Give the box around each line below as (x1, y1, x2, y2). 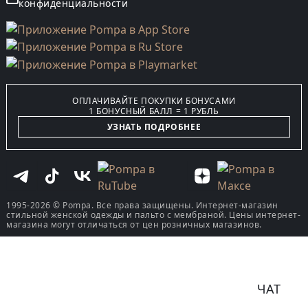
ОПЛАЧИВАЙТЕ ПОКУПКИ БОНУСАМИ (72, 95, 236, 107)
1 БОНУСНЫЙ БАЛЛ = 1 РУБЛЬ (89, 105, 219, 118)
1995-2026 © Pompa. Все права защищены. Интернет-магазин (6, 199, 278, 211)
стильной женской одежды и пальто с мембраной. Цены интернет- (6, 208, 300, 221)
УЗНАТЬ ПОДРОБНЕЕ (107, 120, 201, 133)
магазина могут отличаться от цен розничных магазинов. (6, 218, 262, 230)
